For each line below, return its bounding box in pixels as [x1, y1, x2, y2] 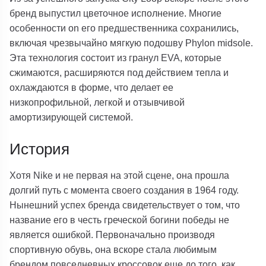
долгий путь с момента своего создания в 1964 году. [9, 185, 239, 196]
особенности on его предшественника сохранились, [9, 23, 239, 34]
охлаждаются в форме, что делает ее [9, 82, 174, 93]
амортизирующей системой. [9, 112, 134, 123]
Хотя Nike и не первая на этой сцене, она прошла [9, 170, 230, 181]
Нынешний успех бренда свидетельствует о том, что [9, 199, 240, 211]
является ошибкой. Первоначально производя [9, 229, 216, 240]
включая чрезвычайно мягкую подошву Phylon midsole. [9, 37, 254, 49]
